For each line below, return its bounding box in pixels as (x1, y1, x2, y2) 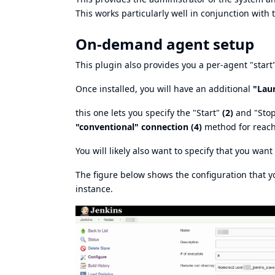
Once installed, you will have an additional (76, 82, 253, 95)
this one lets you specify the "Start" (76, 106, 222, 118)
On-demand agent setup (76, 33, 254, 54)
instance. (76, 182, 113, 195)
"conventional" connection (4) (76, 120, 202, 133)
